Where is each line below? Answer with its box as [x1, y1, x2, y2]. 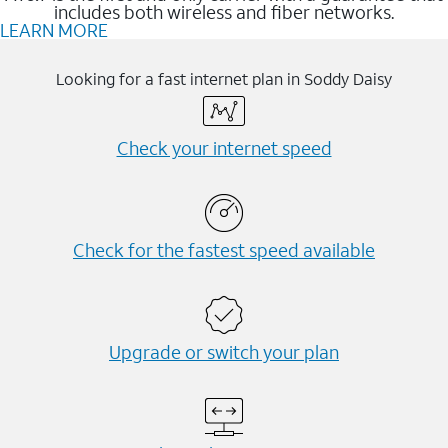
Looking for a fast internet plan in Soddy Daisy [56, 68, 392, 90]
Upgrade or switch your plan [109, 340, 339, 365]
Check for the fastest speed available [73, 238, 375, 263]
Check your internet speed [116, 136, 332, 161]
